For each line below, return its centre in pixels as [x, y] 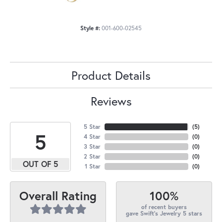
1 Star [92, 166]
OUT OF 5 [40, 164]
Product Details [111, 75]
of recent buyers [164, 207]
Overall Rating [58, 196]
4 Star [92, 136]
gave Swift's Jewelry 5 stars [164, 213]
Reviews [111, 101]
